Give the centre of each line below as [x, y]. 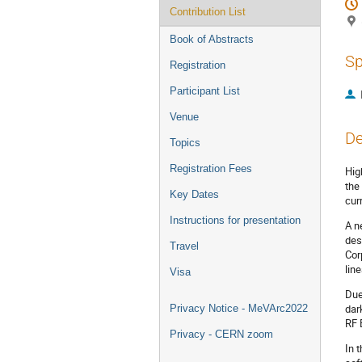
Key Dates [194, 194]
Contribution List [208, 12]
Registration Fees [211, 168]
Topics [185, 143]
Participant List [205, 91]
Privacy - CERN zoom [221, 334]
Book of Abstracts [212, 39]
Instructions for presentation [235, 220]
